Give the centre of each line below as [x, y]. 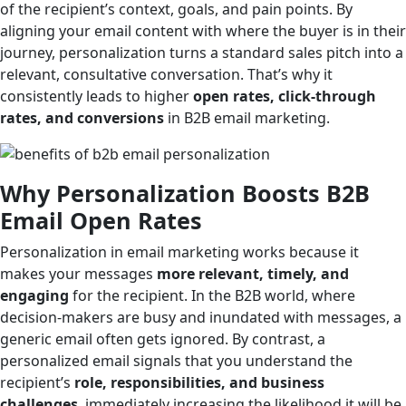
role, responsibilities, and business [199, 382]
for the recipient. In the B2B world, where [212, 295]
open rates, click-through [285, 96]
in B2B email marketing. [247, 117]
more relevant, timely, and [253, 273]
